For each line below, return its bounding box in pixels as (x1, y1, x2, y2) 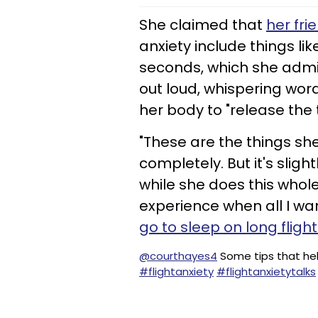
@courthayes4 (139, 248, 217, 263)
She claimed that (139, 15, 266, 35)
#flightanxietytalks (216, 264, 316, 279)
